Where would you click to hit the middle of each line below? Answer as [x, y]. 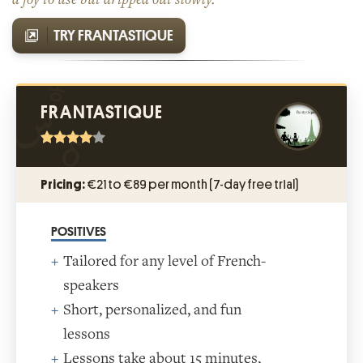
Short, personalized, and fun [152, 310]
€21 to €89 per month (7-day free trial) [192, 184]
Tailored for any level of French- [164, 261]
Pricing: [63, 184]
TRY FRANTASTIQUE [113, 35]
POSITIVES [79, 231]
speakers [91, 285]
